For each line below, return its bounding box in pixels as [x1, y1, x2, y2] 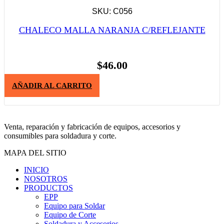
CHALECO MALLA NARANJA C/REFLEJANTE [18, 24, 205, 35]
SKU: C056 [91, 6, 132, 15]
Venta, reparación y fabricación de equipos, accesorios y [4, 122, 180, 131]
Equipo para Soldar [44, 201, 105, 210]
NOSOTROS [24, 174, 67, 183]
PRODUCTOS [24, 183, 73, 192]
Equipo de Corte [44, 210, 96, 219]
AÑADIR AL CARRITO [12, 81, 92, 90]
